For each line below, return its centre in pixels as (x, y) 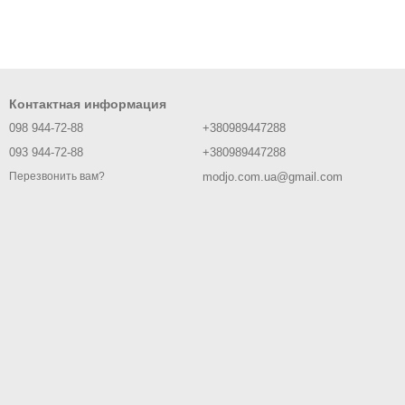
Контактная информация (88, 104)
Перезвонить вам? (57, 177)
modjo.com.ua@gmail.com (273, 177)
